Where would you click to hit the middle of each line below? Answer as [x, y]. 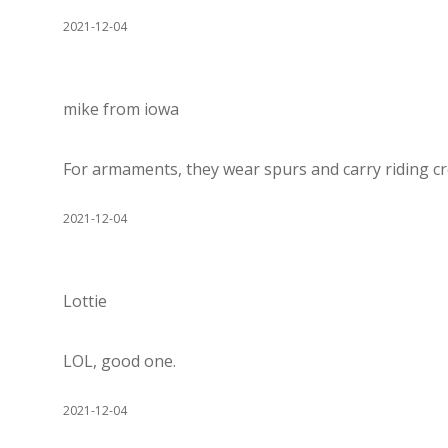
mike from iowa [121, 109]
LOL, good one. [119, 361]
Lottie [85, 301]
